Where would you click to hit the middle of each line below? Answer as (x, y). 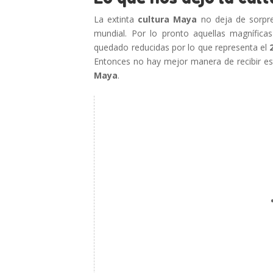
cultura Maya (168, 19)
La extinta (116, 19)
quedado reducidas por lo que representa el (182, 47)
